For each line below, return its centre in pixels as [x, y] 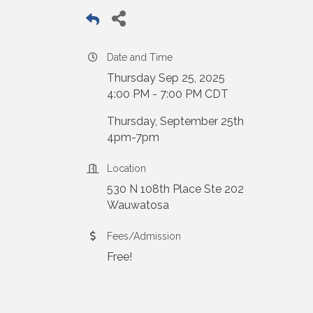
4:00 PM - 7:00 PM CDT [168, 94]
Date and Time [140, 57]
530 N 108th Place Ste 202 [175, 189]
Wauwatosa [138, 205]
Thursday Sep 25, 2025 [166, 78]
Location [126, 168]
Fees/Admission [144, 236]
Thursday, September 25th [175, 121]
